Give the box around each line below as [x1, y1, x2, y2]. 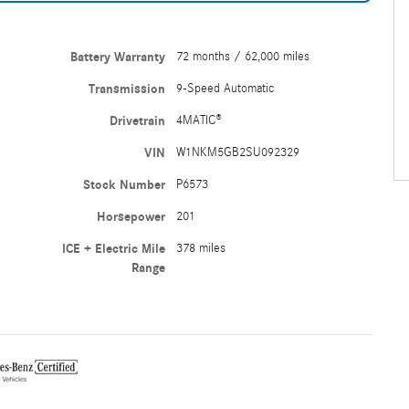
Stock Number [82, 176, 165, 193]
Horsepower [96, 208, 165, 225]
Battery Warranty [69, 48, 165, 65]
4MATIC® [175, 112, 222, 128]
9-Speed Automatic [175, 80, 275, 96]
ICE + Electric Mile [61, 240, 165, 257]
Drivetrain [109, 112, 165, 129]
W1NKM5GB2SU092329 [175, 144, 299, 160]
